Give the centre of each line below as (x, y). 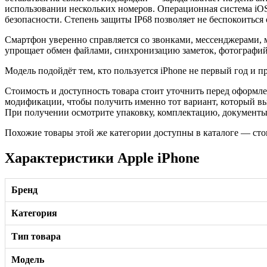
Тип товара (36, 236)
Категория (34, 213)
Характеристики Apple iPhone (102, 158)
